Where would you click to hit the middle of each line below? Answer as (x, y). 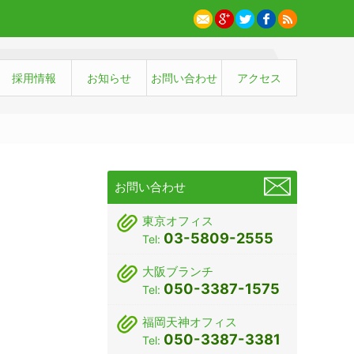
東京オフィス (178, 220)
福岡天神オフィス (190, 322)
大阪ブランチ (178, 271)
